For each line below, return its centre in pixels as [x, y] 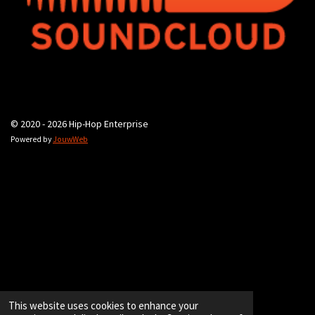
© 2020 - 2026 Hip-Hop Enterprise [79, 124]
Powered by [32, 139]
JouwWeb [70, 139]
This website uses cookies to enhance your [103, 306]
